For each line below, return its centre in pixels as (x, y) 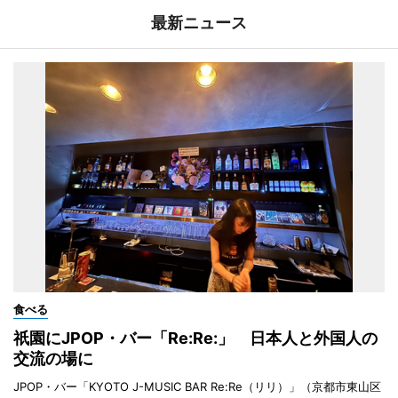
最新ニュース (199, 22)
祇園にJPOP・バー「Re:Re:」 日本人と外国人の (195, 338)
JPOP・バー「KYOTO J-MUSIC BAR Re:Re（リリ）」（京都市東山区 (197, 386)
